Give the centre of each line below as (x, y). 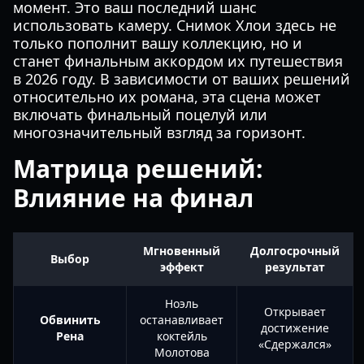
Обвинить (70, 320)
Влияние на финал (133, 198)
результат (295, 267)
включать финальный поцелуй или (140, 115)
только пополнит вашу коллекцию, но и (158, 43)
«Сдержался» (295, 344)
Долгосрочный (295, 251)
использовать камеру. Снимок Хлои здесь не (175, 25)
